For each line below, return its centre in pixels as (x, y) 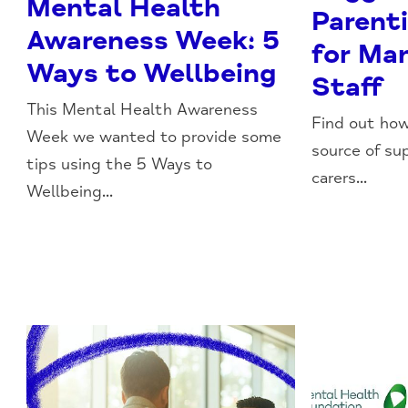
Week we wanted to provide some (154, 136)
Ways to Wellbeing (152, 73)
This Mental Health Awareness (143, 109)
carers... (340, 177)
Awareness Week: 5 (153, 40)
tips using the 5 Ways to (120, 163)
